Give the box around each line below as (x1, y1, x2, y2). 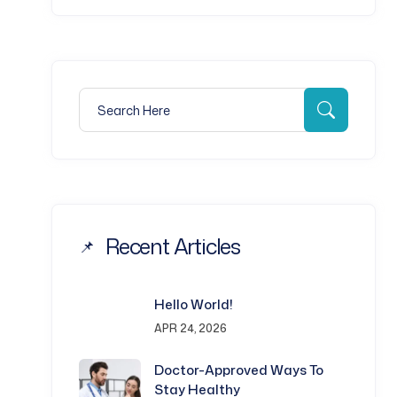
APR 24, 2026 (154, 321, 227, 336)
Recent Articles (105, 231, 240, 261)
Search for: (78, 90, 144, 106)
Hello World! (154, 295, 233, 314)
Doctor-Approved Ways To (154, 361, 323, 379)
